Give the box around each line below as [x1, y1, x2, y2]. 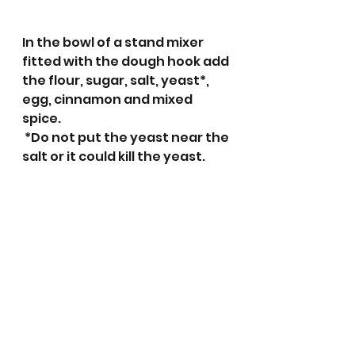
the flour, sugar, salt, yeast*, [22, 71, 212, 90]
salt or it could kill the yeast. [22, 147, 208, 166]
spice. [22, 109, 63, 128]
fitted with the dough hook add [22, 52, 231, 71]
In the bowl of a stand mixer [22, 32, 206, 52]
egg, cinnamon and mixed [22, 90, 195, 109]
